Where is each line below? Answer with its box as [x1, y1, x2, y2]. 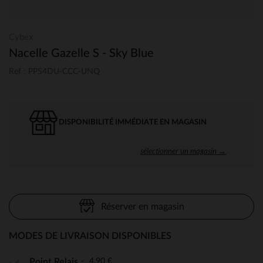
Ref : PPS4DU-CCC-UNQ [9, 67, 100, 76]
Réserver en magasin [100, 201, 184, 211]
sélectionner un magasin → [140, 146, 226, 156]
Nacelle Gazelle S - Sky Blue [9, 48, 154, 59]
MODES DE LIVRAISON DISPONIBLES [9, 231, 171, 241]
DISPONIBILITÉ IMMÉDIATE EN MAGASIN [59, 118, 207, 126]
